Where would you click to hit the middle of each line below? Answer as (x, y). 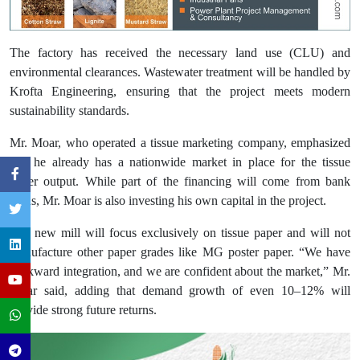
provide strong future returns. (83, 310)
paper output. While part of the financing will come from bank (180, 182)
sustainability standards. (70, 111)
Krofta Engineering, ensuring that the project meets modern (180, 92)
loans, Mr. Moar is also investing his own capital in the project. (168, 201)
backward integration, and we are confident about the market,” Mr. (180, 272)
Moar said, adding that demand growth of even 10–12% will (180, 291)
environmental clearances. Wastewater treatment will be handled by (180, 72)
